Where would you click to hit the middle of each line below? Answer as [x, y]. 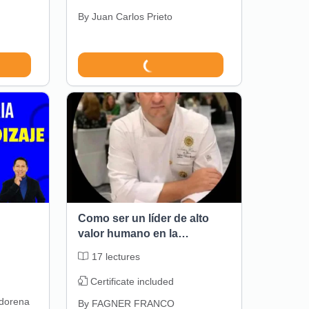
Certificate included [132, 282]
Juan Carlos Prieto [132, 17]
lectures [122, 257]
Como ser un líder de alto [143, 219]
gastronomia [111, 249]
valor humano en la [128, 234]
